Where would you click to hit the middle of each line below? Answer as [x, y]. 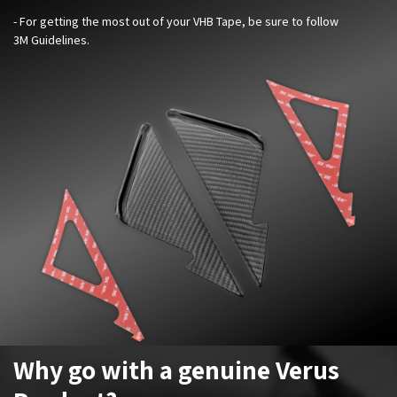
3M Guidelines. [51, 39]
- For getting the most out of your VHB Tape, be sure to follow [176, 21]
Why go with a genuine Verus [176, 369]
